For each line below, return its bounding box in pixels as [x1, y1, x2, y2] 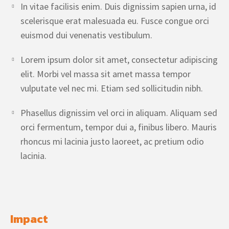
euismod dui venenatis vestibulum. [20, 29, 152, 41]
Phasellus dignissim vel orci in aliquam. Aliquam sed [20, 107, 217, 119]
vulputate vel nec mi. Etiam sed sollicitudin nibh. [20, 82, 203, 94]
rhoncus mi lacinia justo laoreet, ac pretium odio [20, 135, 204, 147]
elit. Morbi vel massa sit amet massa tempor [20, 68, 191, 80]
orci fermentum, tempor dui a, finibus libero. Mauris [20, 121, 217, 133]
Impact [10, 211, 48, 227]
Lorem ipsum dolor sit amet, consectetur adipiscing [20, 54, 218, 65]
